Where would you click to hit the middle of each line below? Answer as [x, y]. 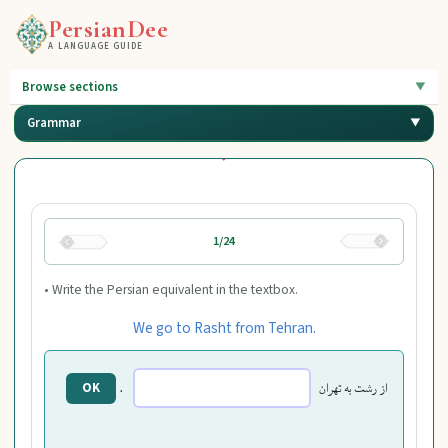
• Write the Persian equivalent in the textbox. [171, 290]
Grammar [54, 122]
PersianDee [108, 28]
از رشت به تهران [354, 390]
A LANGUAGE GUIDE [96, 47]
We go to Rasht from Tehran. [224, 327]
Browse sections [70, 86]
